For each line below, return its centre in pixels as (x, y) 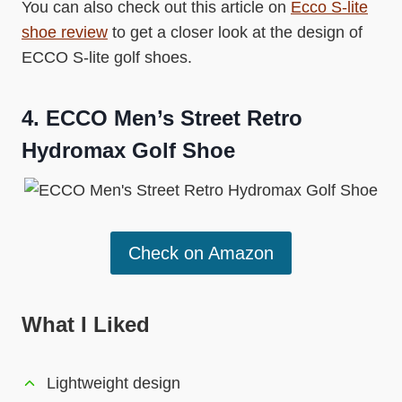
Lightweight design (114, 383)
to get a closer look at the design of (235, 32)
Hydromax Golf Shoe (128, 150)
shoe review (65, 32)
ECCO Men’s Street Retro (174, 118)
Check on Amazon (201, 253)
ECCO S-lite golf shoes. (107, 57)
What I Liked (86, 324)
